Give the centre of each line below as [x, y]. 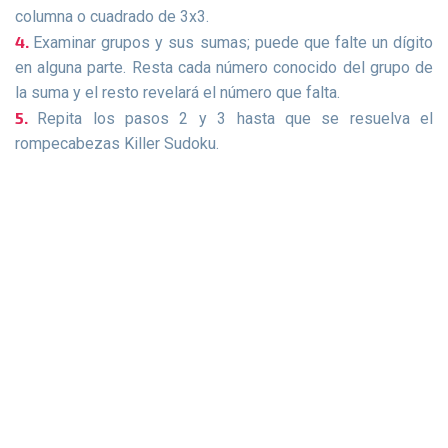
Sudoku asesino [71, 401]
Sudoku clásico [69, 365]
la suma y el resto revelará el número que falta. [177, 92]
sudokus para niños [83, 437]
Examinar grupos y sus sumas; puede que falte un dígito [233, 42]
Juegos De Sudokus [112, 252]
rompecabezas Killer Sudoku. [117, 143]
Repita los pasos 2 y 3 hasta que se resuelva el [235, 118]
